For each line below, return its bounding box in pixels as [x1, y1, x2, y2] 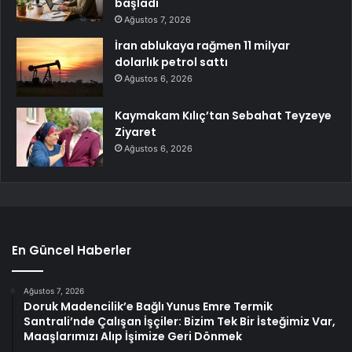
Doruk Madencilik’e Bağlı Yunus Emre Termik [24, 299, 273, 315]
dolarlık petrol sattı [115, 54, 228, 71]
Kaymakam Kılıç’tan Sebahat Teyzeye [115, 108, 332, 124]
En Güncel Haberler [12, 242, 131, 259]
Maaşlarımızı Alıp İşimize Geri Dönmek [24, 328, 242, 345]
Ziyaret [115, 124, 156, 141]
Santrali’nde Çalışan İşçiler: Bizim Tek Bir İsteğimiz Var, [24, 313, 335, 330]
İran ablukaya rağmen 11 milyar [115, 38, 290, 54]
